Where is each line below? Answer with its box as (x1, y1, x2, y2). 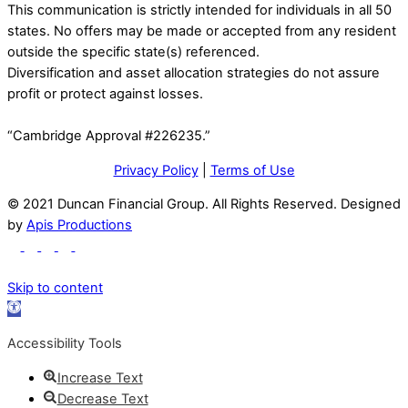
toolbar (6, 321, 50, 338)
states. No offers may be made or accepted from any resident (7, 23, 396, 40)
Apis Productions (26, 217, 132, 234)
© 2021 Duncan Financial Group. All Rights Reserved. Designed (7, 196, 401, 213)
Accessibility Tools (7, 335, 122, 352)
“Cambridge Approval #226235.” (7, 127, 210, 145)
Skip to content (7, 280, 103, 297)
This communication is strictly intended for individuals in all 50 (7, 2, 392, 19)
